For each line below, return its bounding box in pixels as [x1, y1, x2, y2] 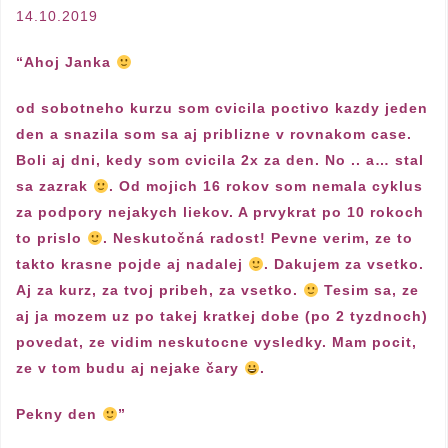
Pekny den [16, 406, 102, 423]
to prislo [16, 230, 87, 247]
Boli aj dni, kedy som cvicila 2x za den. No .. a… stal [16, 152, 424, 169]
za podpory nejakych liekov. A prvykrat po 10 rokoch [16, 204, 424, 221]
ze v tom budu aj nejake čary [16, 360, 244, 377]
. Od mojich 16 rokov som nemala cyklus [108, 178, 423, 195]
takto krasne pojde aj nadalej [16, 256, 248, 273]
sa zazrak [16, 178, 93, 195]
